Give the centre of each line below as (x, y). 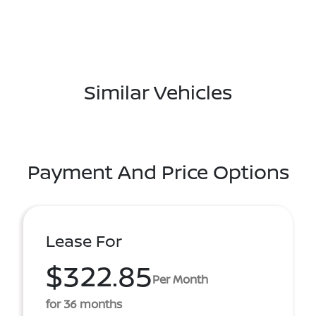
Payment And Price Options (158, 171)
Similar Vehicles (158, 92)
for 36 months (84, 304)
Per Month (180, 279)
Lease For (84, 241)
